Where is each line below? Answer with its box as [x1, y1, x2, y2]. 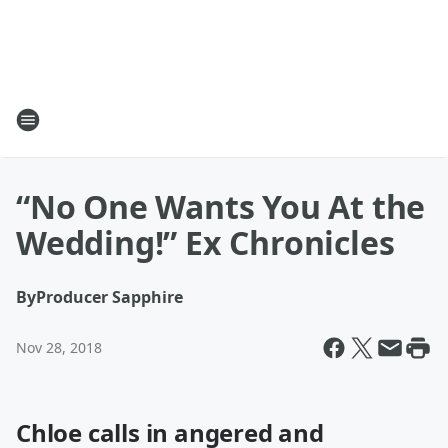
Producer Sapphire [36, 286, 183, 308]
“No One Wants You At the [16, 185, 426, 228]
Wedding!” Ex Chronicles [16, 221, 395, 264]
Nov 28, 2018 [16, 338, 102, 357]
